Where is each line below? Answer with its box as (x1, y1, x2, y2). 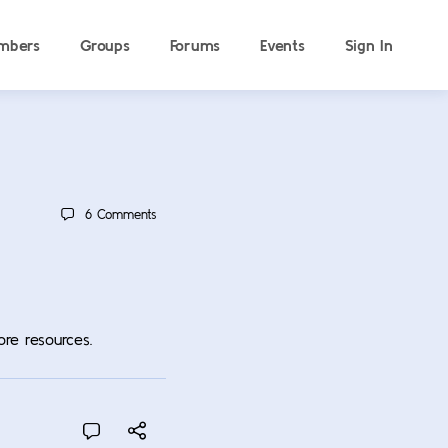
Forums (169, 36, 221, 54)
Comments (96, 206, 156, 222)
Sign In (344, 36, 393, 54)
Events (260, 36, 305, 54)
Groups (79, 36, 130, 54)
